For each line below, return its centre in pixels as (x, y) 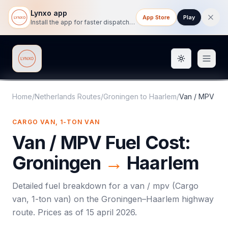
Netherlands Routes (68, 96)
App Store (156, 17)
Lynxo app (49, 13)
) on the (85, 199)
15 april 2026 (110, 212)
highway (196, 199)
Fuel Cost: (146, 142)
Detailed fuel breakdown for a (71, 186)
